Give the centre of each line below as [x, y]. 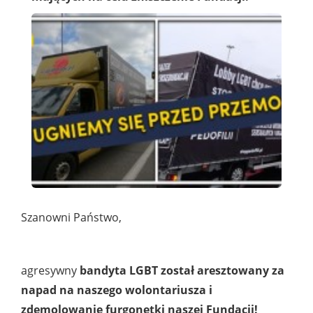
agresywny [50, 271]
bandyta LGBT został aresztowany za [182, 271]
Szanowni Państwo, [71, 218]
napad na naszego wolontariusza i [117, 290]
